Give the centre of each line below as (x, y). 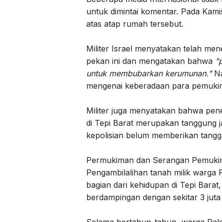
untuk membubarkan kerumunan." (150, 73)
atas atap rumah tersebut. (135, 24)
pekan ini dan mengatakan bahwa (151, 61)
